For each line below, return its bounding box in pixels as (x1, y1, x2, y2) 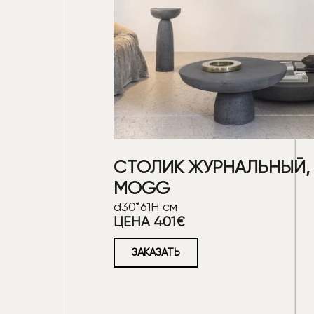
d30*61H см (114, 198, 177, 214)
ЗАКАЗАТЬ (132, 245, 180, 259)
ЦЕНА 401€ (114, 213, 184, 230)
